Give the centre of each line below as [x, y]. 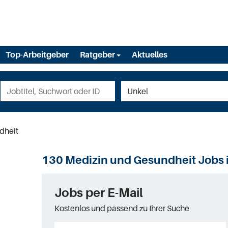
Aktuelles [150, 54]
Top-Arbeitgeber [37, 54]
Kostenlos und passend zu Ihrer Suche [122, 208]
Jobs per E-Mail [99, 193]
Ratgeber [98, 54]
